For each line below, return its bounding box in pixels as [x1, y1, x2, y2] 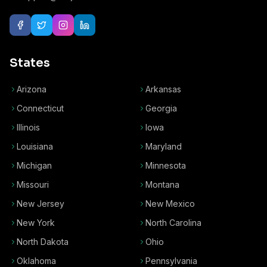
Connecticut [17, 103, 64, 113]
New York [17, 218, 55, 228]
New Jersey [17, 198, 64, 209]
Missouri [17, 179, 49, 190]
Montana [145, 179, 179, 190]
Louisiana [17, 141, 53, 151]
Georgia [145, 103, 177, 113]
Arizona [17, 84, 46, 94]
